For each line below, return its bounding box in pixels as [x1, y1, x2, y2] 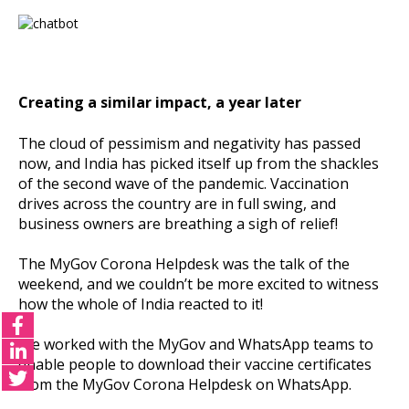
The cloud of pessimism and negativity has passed [18, 132, 361, 153]
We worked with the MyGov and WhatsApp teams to [18, 333, 373, 354]
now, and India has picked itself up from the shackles [18, 152, 379, 173]
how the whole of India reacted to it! [18, 293, 267, 314]
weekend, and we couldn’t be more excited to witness [18, 273, 379, 294]
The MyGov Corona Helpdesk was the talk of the [18, 253, 350, 274]
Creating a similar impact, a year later [18, 92, 301, 113]
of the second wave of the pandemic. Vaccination [18, 173, 349, 194]
